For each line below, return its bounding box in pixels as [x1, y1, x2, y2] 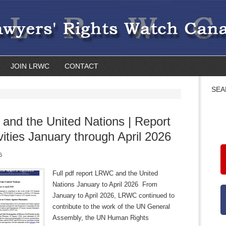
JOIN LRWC [11, 62, 49, 70]
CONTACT [65, 62, 98, 70]
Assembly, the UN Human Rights [52, 214, 149, 221]
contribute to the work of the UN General [52, 203, 170, 210]
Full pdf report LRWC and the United [52, 169, 158, 177]
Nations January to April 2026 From [52, 181, 157, 188]
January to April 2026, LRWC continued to [52, 192, 175, 199]
